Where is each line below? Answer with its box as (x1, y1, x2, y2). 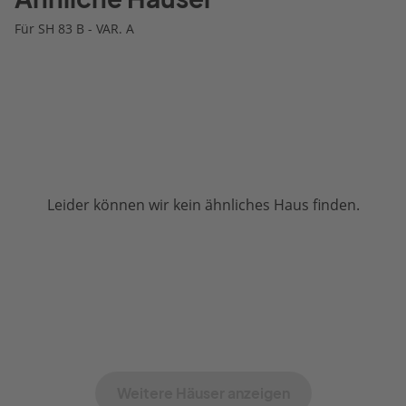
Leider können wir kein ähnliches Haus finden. (46, 195, 360, 216)
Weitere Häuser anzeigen (116, 383, 290, 402)
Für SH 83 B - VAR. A (14, 19, 134, 37)
